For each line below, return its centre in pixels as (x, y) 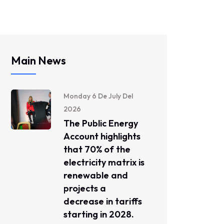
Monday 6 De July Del (98, 96)
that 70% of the (97, 149)
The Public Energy (101, 123)
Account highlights (102, 136)
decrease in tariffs (103, 201)
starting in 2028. (99, 214)
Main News (38, 60)
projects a (85, 188)
